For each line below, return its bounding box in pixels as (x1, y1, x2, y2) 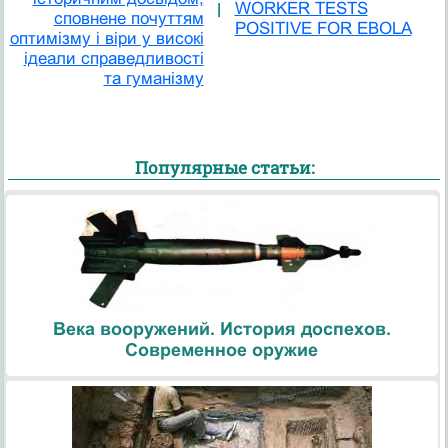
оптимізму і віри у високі (9, 29, 204, 49)
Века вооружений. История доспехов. (52, 318, 391, 339)
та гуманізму (103, 69, 204, 89)
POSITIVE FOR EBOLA (234, 19, 412, 39)
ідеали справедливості (23, 49, 204, 69)
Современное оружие (125, 339, 319, 360)
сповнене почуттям (53, 9, 204, 29)
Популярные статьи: (134, 156, 314, 180)
